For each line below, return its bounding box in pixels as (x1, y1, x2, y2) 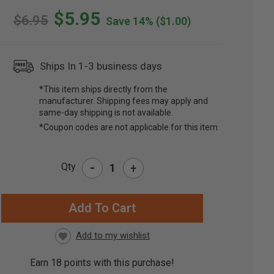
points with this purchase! (62, 257, 175, 269)
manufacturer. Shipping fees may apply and (39, 96, 209, 106)
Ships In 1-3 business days (40, 60, 163, 73)
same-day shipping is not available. (39, 108, 174, 118)
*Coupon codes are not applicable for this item (39, 122, 218, 133)
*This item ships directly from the (39, 84, 168, 95)
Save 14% (106, 15, 154, 28)
